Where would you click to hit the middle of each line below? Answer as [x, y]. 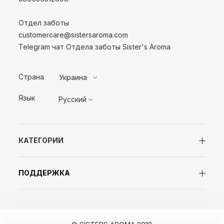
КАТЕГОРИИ [41, 140]
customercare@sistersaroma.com [73, 35]
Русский [73, 99]
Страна [31, 77]
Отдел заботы [44, 23]
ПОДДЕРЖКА [44, 173]
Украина [73, 77]
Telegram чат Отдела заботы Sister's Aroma [95, 47]
